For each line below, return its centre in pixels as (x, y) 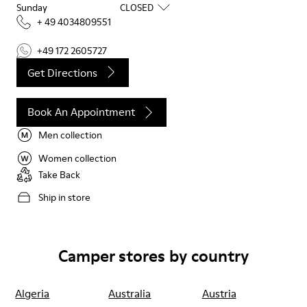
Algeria (33, 293)
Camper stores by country (153, 256)
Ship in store (64, 197)
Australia (130, 293)
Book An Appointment (81, 112)
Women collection (77, 158)
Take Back (59, 174)
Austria (219, 293)
